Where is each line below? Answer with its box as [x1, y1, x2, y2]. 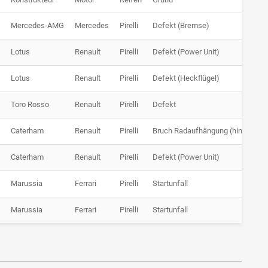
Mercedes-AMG [11, 21, 64, 31]
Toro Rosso [11, 100, 49, 109]
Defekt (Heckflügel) [153, 74, 220, 83]
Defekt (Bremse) [153, 21, 209, 31]
